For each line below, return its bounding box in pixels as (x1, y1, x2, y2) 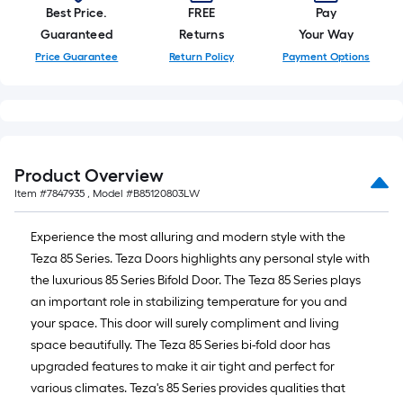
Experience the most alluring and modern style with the (31, 229, 345, 245)
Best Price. (46, 5, 108, 21)
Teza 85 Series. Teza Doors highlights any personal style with (31, 251, 370, 266)
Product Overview (14, 165, 164, 186)
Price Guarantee (35, 50, 119, 63)
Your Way (298, 27, 354, 42)
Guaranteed (40, 27, 114, 42)
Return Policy (169, 50, 234, 63)
